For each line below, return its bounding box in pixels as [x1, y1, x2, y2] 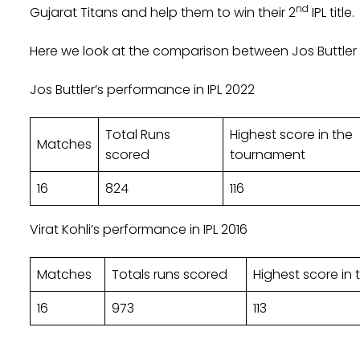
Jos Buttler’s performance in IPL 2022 [30, 80, 255, 100]
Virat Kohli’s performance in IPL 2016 [30, 220, 247, 239]
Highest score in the [230, 125, 353, 145]
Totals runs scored [112, 265, 227, 284]
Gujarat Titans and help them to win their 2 [30, 3, 296, 22]
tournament [230, 145, 305, 165]
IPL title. [309, 3, 354, 22]
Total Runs [105, 125, 170, 145]
